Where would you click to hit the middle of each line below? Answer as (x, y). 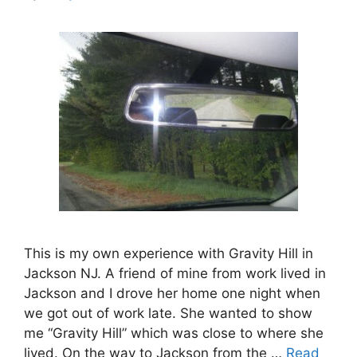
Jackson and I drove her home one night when (172, 293)
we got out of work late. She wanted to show (168, 313)
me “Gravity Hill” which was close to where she (174, 333)
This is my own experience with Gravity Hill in (169, 253)
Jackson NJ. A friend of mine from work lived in (175, 273)
